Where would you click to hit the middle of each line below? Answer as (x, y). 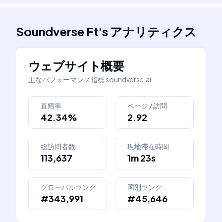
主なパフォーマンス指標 (66, 79)
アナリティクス (153, 31)
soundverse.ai (128, 79)
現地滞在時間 (148, 146)
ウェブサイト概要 (76, 65)
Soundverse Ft (57, 31)
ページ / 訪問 (147, 106)
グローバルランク (68, 187)
